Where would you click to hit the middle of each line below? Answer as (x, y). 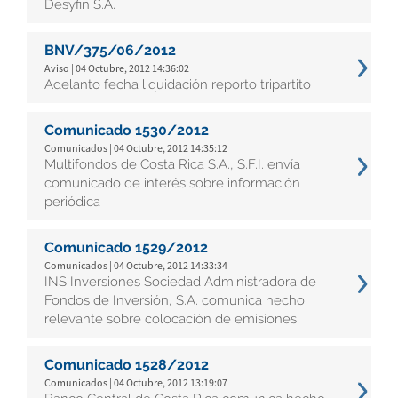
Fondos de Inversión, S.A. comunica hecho (175, 300)
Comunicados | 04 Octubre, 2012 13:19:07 (136, 382)
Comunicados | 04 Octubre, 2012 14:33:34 (136, 265)
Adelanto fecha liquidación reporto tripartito (178, 84)
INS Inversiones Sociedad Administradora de (180, 282)
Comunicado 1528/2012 (127, 365)
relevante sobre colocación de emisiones (171, 319)
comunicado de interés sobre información (172, 183)
